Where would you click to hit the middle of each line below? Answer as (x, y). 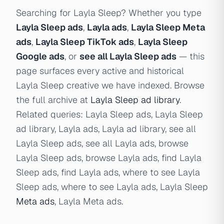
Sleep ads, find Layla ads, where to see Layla (108, 172)
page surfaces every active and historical (100, 71)
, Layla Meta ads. (89, 201)
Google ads (40, 56)
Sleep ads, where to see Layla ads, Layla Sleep (112, 187)
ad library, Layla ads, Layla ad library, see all (106, 129)
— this (190, 56)
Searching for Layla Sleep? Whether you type (109, 13)
